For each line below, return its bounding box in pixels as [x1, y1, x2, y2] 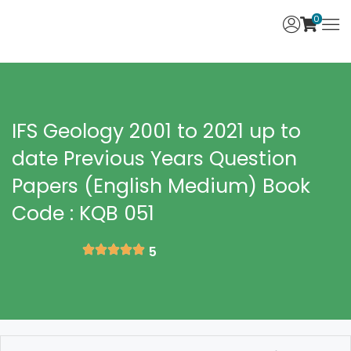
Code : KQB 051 [12, 200, 154, 227]
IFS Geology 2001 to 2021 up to [12, 118, 301, 145]
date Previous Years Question [12, 145, 297, 172]
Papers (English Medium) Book [12, 172, 310, 200]
